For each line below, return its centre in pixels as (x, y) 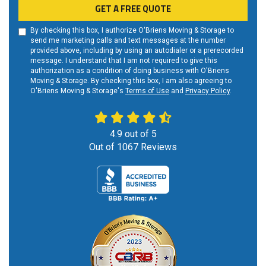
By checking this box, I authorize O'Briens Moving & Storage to (132, 31)
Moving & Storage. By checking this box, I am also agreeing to (131, 81)
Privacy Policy (208, 91)
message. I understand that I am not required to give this (124, 61)
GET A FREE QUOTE (133, 9)
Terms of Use (147, 91)
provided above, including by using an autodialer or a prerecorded (137, 51)
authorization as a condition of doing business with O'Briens (130, 71)
